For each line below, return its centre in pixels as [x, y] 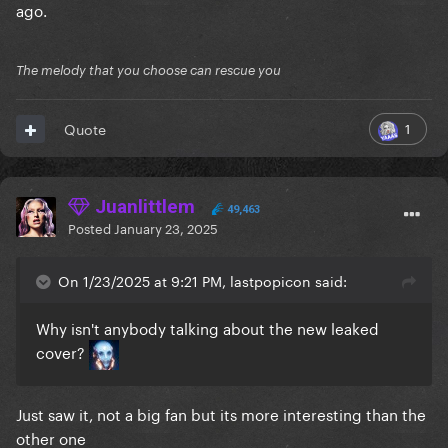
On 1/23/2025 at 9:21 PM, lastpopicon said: [202, 280]
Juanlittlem [142, 207]
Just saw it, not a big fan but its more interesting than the [221, 413]
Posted [91, 227]
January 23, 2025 [166, 227]
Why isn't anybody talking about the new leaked [207, 327]
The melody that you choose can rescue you [148, 70]
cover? [62, 351]
